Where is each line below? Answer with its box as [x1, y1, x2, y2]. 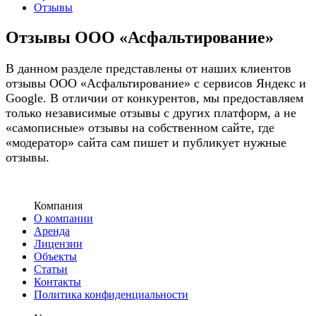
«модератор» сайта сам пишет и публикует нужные [6, 135, 286, 150]
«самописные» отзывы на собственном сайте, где [6, 120, 274, 135]
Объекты [34, 250, 77, 262]
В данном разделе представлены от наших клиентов [6, 61, 291, 75]
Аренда [34, 224, 70, 237]
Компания [34, 199, 83, 212]
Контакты [34, 275, 81, 288]
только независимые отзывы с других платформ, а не [6, 105, 296, 120]
